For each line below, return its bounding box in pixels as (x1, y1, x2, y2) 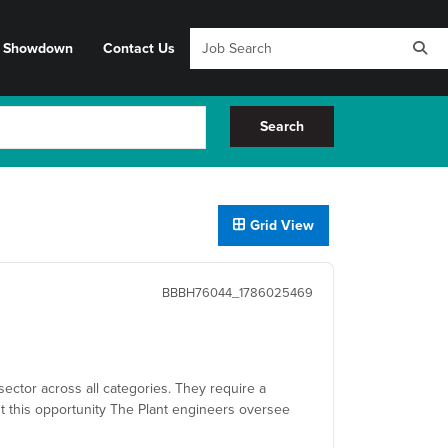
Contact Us (103, 37, 175, 58)
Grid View (250, 214, 314, 235)
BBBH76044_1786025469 (162, 283, 313, 301)
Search (260, 116, 304, 136)
